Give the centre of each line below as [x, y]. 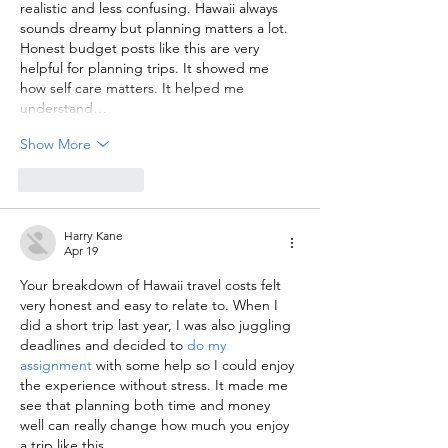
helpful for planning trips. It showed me [146, 68]
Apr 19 [81, 251]
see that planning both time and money [147, 405]
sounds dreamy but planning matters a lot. [156, 28]
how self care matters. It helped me [134, 88]
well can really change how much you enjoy [156, 425]
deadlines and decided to [103, 345]
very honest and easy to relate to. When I [151, 305]
